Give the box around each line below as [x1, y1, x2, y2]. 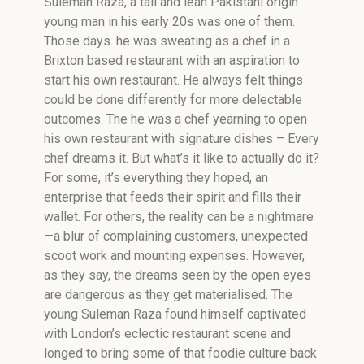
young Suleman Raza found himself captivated [44, 306, 306, 322]
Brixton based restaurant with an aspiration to [44, 53, 300, 68]
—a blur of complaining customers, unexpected [44, 228, 308, 244]
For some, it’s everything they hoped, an [44, 170, 268, 185]
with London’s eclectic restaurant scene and [44, 326, 291, 341]
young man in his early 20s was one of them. [44, 14, 295, 29]
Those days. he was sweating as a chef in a [44, 33, 290, 49]
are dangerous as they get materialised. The [44, 287, 292, 302]
